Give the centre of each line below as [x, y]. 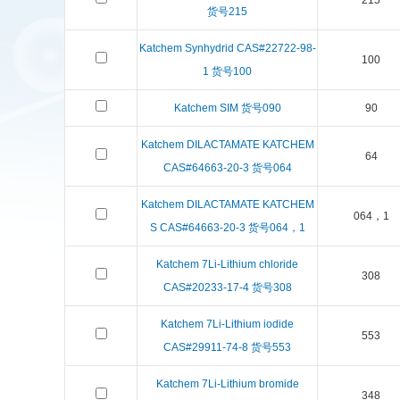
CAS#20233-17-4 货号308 [227, 287]
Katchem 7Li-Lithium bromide [227, 384]
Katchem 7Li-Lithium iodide [227, 324]
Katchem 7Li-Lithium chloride [227, 264]
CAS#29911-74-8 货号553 [227, 347]
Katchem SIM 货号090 [227, 108]
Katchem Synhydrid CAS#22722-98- [227, 48]
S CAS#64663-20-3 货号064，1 [227, 228]
